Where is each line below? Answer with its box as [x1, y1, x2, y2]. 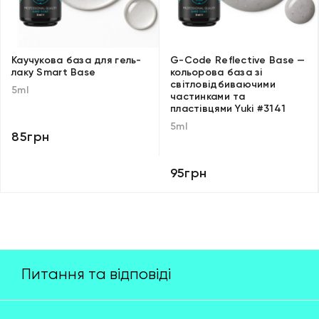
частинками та [170, 91, 246, 102]
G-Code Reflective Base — [170, 55, 305, 66]
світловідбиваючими [170, 79, 276, 90]
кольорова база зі [170, 67, 263, 78]
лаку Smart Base [11, 67, 96, 78]
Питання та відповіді [21, 266, 171, 283]
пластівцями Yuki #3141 [170, 103, 286, 114]
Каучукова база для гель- [11, 55, 142, 66]
